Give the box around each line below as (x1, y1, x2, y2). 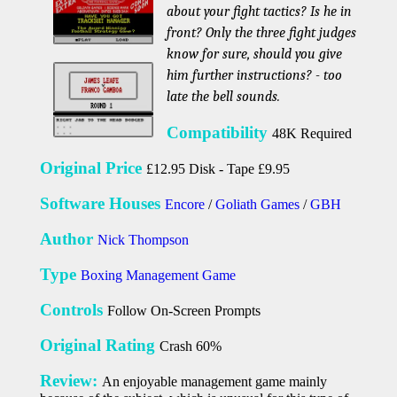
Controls (39, 300, 107, 320)
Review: (39, 371, 102, 391)
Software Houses (39, 194, 165, 214)
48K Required (272, 126, 353, 142)
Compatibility (167, 123, 273, 143)
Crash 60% (159, 339, 222, 354)
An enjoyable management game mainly (101, 374, 327, 390)
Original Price (39, 159, 146, 178)
